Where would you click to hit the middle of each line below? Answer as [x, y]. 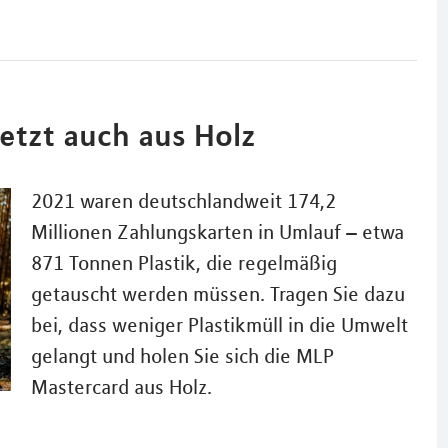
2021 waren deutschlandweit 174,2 [183, 201]
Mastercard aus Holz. [121, 387]
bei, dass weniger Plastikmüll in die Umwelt [219, 325]
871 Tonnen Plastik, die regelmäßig [183, 263]
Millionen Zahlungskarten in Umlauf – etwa [217, 232]
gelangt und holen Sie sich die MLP [182, 356]
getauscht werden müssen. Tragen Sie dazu [217, 294]
